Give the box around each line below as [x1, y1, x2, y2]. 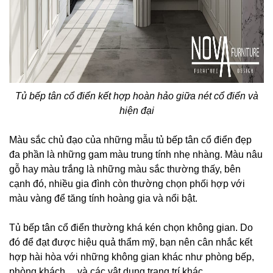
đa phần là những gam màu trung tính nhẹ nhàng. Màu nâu [9, 149, 263, 160]
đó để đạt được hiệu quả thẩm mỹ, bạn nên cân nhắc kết [9, 237, 252, 248]
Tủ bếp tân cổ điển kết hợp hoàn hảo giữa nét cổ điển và [15, 91, 258, 102]
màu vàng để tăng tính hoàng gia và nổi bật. [9, 193, 197, 204]
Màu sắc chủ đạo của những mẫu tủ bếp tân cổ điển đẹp [9, 135, 252, 146]
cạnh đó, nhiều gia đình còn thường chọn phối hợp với [9, 179, 245, 190]
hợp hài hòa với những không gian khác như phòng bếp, [9, 252, 254, 263]
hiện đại [119, 105, 154, 116]
